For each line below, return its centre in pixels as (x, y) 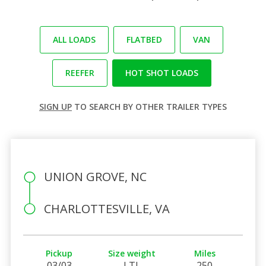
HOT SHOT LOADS (161, 72)
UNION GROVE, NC (95, 176)
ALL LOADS (74, 39)
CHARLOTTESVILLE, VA (107, 208)
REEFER (80, 72)
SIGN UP (56, 106)
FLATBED (144, 39)
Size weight (132, 253)
